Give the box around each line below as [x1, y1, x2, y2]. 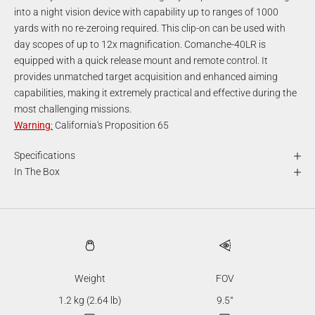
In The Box [14, 166, 60, 178]
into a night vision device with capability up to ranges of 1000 [14, 6, 278, 18]
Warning [14, 120, 51, 131]
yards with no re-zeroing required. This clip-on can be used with [14, 22, 285, 34]
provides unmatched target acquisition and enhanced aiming [14, 71, 278, 83]
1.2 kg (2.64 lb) [58, 295, 122, 307]
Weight [75, 273, 105, 285]
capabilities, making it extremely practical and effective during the [14, 87, 297, 99]
